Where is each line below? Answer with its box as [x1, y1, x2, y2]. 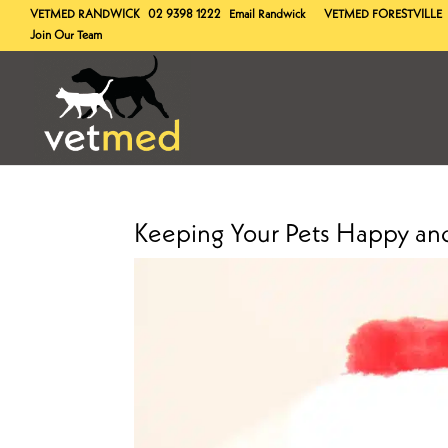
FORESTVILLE [372, 9, 442, 21]
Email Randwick [229, 9, 306, 21]
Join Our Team [30, 30, 102, 42]
